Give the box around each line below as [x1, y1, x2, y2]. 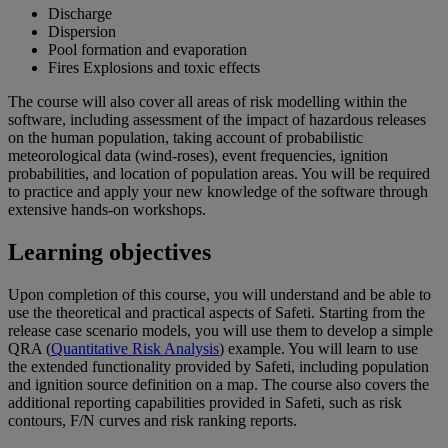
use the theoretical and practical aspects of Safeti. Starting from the [8, 304, 425, 322]
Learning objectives [8, 239, 211, 266]
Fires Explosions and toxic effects [48, 59, 260, 77]
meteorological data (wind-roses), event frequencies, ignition [8, 147, 388, 165]
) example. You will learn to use [219, 340, 418, 358]
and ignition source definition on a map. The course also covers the [8, 376, 429, 394]
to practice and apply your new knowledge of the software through [8, 183, 428, 201]
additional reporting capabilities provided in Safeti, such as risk [8, 394, 402, 412]
